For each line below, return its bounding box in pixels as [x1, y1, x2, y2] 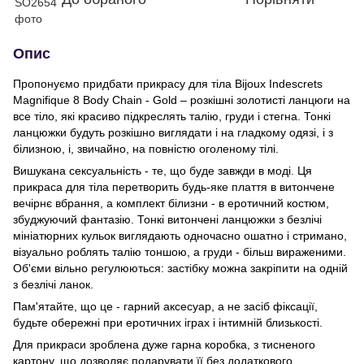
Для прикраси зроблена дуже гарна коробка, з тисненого [13, 337, 315, 351]
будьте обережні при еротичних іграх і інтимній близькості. [13, 315, 323, 329]
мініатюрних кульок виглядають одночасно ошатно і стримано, [13, 228, 347, 242]
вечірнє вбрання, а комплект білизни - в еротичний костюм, [13, 196, 329, 210]
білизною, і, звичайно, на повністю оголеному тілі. [13, 141, 279, 155]
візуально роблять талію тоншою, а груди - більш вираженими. [13, 245, 346, 258]
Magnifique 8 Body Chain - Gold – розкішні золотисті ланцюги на [13, 93, 350, 106]
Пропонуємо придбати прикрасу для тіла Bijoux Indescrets [13, 76, 323, 90]
